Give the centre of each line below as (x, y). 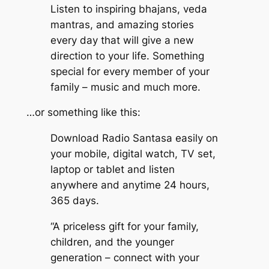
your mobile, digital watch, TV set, (133, 154)
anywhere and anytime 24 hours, (130, 185)
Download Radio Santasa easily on (134, 138)
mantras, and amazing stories (122, 24)
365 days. (74, 201)
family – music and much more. (125, 87)
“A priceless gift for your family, (124, 227)
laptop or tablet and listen (112, 170)
